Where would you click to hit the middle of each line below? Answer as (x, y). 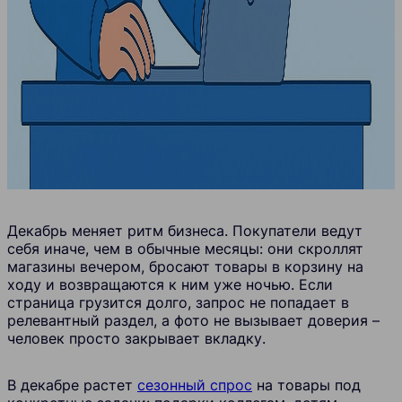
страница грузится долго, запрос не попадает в (178, 302)
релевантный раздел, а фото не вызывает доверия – (193, 320)
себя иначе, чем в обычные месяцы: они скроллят (185, 248)
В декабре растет (72, 385)
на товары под (306, 385)
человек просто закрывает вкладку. (136, 338)
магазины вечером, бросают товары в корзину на (185, 266)
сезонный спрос (195, 385)
